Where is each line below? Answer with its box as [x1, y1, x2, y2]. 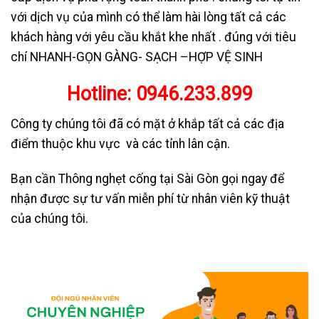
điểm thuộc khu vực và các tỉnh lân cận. [11, 137, 230, 151]
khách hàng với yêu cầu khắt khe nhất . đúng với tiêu [11, 30, 296, 45]
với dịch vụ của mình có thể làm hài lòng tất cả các [11, 10, 286, 25]
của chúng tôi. [11, 211, 88, 226]
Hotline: [66, 82, 136, 105]
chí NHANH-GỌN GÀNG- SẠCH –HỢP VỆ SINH [11, 50, 263, 65]
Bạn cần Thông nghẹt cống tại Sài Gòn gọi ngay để [11, 171, 284, 186]
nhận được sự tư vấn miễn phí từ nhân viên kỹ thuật [11, 191, 290, 206]
